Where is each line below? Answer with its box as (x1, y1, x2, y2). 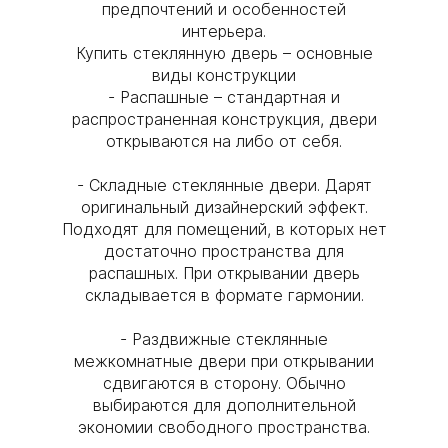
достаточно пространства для (104, 241, 344, 261)
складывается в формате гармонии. (84, 285, 364, 305)
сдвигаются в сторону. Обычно (102, 373, 346, 393)
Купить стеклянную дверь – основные (75, 43, 373, 63)
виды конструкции (152, 65, 296, 85)
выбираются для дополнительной (92, 395, 356, 415)
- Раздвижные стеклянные (120, 329, 328, 349)
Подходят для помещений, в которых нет (61, 219, 387, 239)
